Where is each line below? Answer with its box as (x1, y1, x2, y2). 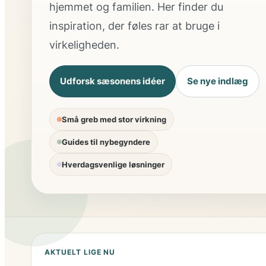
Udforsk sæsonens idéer (60, 75, 165, 87)
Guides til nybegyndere (62, 137, 150, 147)
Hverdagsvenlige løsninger (62, 160, 164, 170)
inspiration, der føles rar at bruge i (49, 20, 220, 33)
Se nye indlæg (187, 75, 248, 87)
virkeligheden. (49, 39, 119, 52)
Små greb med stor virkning (62, 115, 166, 125)
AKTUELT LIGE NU (45, 248, 116, 257)
